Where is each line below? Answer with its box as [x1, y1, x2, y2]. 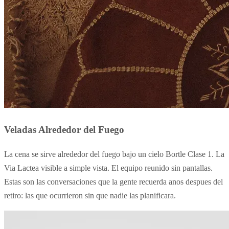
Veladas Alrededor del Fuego [4, 124, 124, 135]
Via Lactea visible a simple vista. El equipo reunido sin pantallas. [4, 163, 213, 172]
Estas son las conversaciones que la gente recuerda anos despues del [4, 177, 223, 186]
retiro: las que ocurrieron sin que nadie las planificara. [4, 191, 176, 200]
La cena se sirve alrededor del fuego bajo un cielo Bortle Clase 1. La [4, 149, 224, 158]
